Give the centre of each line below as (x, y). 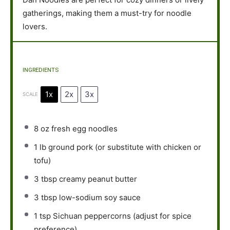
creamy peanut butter (97, 179)
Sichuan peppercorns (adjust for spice (121, 216)
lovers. (35, 27)
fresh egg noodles (84, 128)
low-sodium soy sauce (99, 197)
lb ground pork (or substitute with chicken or (120, 147)
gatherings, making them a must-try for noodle (107, 13)
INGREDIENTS (40, 70)
